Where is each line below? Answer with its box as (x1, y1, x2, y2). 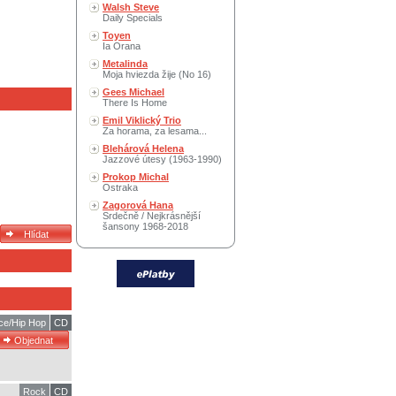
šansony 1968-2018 (103, 221, 188, 232)
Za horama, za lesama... (103, 126, 207, 136)
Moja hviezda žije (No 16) (103, 69, 211, 80)
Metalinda (103, 58, 148, 69)
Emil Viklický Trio (103, 115, 181, 126)
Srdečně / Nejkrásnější (103, 210, 201, 221)
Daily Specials (103, 12, 163, 23)
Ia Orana (103, 41, 141, 51)
